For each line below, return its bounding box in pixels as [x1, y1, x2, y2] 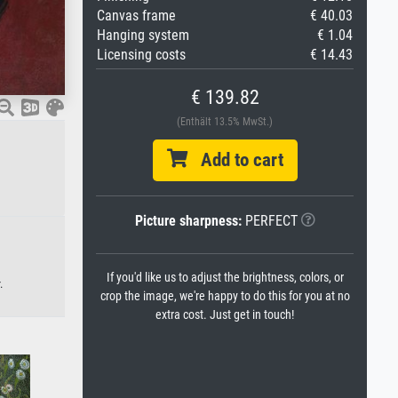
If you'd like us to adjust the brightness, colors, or [106, 270, 344, 285]
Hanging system [97, 27, 189, 44]
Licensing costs [97, 46, 186, 63]
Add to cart [187, 149, 283, 171]
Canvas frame [97, 7, 176, 24]
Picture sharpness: [134, 212, 242, 229]
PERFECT [241, 212, 298, 229]
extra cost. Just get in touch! [155, 307, 294, 322]
